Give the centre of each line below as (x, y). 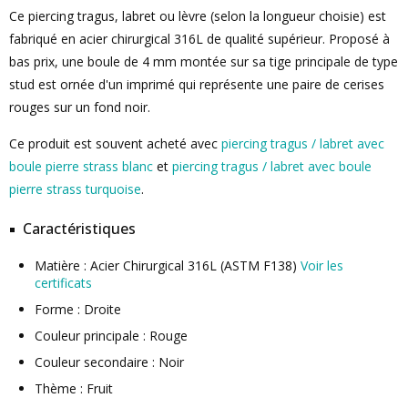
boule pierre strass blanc (81, 166)
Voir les (322, 265)
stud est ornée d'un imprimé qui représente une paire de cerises (197, 84)
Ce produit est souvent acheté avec (115, 143)
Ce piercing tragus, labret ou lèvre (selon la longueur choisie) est (198, 16)
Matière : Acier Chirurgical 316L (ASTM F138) (168, 265)
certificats (63, 283)
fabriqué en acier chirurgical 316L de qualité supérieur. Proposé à (199, 39)
